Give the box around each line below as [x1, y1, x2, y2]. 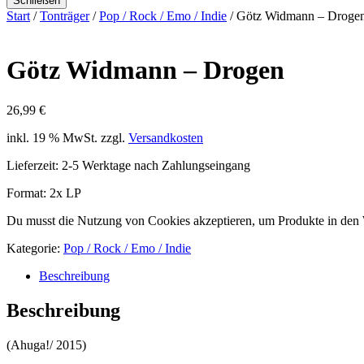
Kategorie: [6, 240, 63, 255]
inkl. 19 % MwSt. [6, 130, 97, 145]
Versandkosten [128, 130, 203, 145]
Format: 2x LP [6, 185, 81, 200]
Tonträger [40, 9, 89, 23]
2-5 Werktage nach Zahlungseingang [62, 158, 250, 172]
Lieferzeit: [6, 158, 62, 172]
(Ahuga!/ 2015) [6, 337, 86, 352]
